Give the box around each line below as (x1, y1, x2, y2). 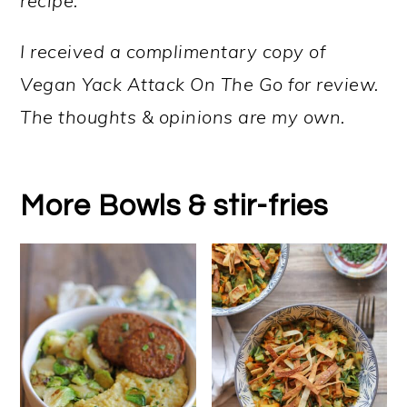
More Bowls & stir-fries (20, 190, 329, 222)
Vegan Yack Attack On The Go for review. (20, 72, 379, 95)
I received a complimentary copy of (20, 39, 326, 63)
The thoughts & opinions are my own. (20, 104, 351, 128)
